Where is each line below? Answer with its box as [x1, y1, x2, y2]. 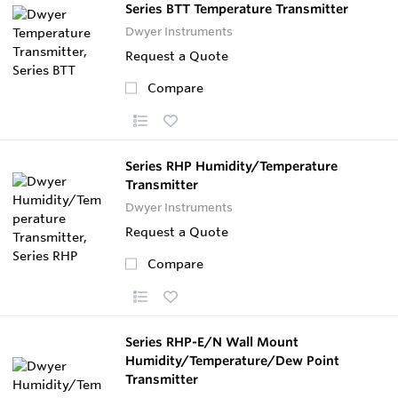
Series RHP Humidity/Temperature [125, 157, 338, 174]
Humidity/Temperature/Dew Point [125, 352, 339, 369]
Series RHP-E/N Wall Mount [125, 333, 298, 350]
